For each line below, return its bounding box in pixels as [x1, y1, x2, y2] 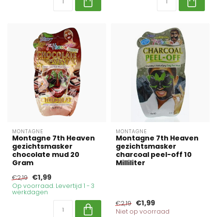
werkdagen [12, 188, 48, 196]
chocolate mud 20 [12, 150, 79, 159]
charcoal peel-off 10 [116, 150, 192, 159]
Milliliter [116, 158, 145, 168]
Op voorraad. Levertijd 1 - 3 [12, 182, 94, 190]
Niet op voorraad [116, 207, 170, 216]
